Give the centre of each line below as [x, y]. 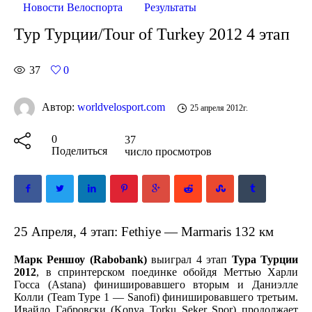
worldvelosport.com [121, 107]
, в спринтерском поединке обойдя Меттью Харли [167, 272]
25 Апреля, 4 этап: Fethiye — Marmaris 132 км [144, 231]
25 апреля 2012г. [219, 108]
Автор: [60, 107]
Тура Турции [265, 259]
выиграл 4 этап [189, 259]
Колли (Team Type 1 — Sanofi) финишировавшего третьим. [156, 297]
